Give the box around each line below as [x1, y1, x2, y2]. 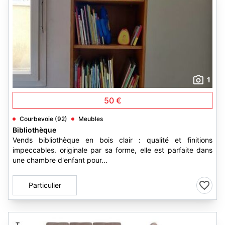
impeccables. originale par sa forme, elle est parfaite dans [13, 146, 212, 154]
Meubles [78, 115, 103, 123]
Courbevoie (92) [20, 115, 67, 123]
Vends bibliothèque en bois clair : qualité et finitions [13, 136, 212, 144]
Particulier [28, 181, 61, 189]
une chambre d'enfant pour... [13, 156, 107, 164]
